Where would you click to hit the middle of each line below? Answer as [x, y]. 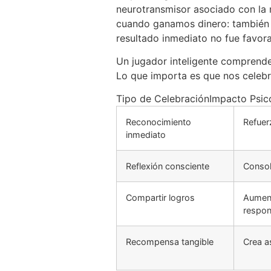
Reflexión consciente [168, 166]
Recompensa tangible [170, 242]
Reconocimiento [158, 122]
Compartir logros [160, 198]
